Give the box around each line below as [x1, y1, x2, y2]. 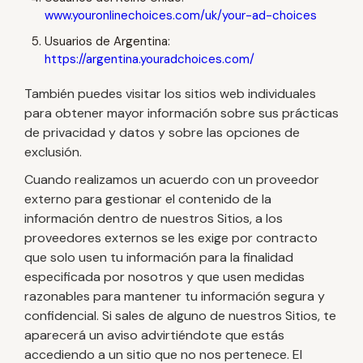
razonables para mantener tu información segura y [24, 288, 325, 305]
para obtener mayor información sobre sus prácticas [24, 105, 339, 122]
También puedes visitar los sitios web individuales [24, 85, 316, 102]
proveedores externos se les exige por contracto [24, 229, 318, 246]
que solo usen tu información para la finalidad [24, 249, 293, 266]
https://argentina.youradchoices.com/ [45, 51, 254, 67]
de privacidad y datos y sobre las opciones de [24, 124, 300, 141]
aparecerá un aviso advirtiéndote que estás [24, 327, 284, 344]
